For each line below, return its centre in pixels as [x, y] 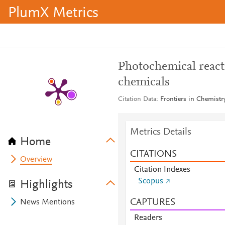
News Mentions [48, 202]
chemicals [144, 82]
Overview [36, 160]
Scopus [150, 181]
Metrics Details [160, 132]
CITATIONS [153, 154]
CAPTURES [152, 202]
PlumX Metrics [53, 14]
